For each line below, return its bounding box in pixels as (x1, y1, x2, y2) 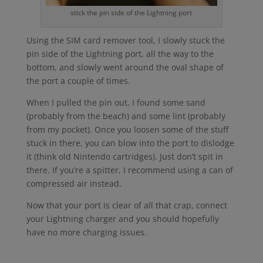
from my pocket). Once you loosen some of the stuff (26, 124, 228, 136)
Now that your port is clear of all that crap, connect (26, 200, 227, 211)
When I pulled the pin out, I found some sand (26, 97, 205, 109)
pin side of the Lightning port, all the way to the (26, 48, 214, 60)
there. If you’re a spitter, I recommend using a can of (26, 164, 233, 176)
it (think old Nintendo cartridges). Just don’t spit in (26, 151, 223, 163)
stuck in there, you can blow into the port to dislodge (26, 137, 234, 149)
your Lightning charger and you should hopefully (26, 213, 219, 225)
